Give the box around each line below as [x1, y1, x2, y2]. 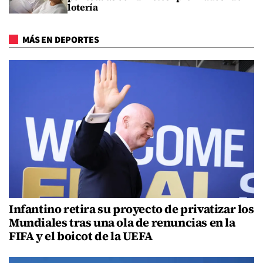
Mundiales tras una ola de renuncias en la [9, 214, 235, 231]
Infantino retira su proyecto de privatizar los [9, 201, 254, 218]
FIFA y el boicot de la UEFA [9, 228, 153, 245]
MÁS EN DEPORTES [21, 33, 99, 47]
